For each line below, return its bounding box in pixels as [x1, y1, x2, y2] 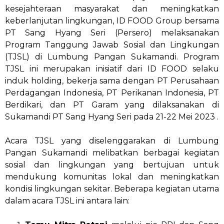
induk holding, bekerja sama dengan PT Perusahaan [5, 76, 219, 86]
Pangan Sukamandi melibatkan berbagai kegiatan [5, 148, 219, 158]
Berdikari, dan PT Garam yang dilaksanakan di [5, 100, 219, 110]
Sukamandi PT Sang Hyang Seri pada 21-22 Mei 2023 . [5, 112, 218, 122]
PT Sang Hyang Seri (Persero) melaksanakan [5, 28, 219, 38]
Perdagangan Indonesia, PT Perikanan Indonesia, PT [5, 88, 219, 98]
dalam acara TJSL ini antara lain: [5, 196, 129, 206]
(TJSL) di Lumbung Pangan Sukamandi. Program [5, 52, 219, 62]
